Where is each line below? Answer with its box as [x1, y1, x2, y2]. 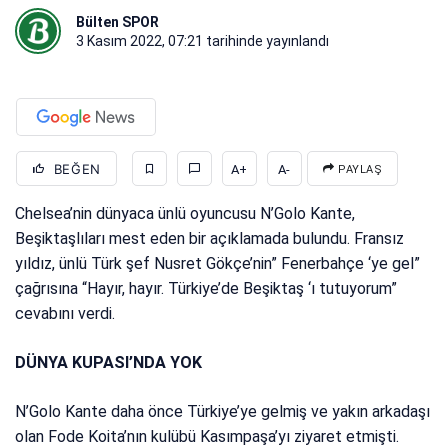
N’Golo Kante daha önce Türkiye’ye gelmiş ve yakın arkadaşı [15, 402, 431, 422]
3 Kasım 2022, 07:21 [76, 33, 203, 50]
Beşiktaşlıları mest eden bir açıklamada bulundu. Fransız [15, 229, 405, 249]
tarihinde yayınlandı [203, 33, 329, 50]
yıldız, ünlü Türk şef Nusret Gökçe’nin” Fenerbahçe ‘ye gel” [15, 254, 421, 274]
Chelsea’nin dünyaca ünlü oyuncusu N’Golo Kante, [15, 204, 356, 224]
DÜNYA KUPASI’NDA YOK [15, 353, 203, 373]
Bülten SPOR [76, 14, 159, 31]
